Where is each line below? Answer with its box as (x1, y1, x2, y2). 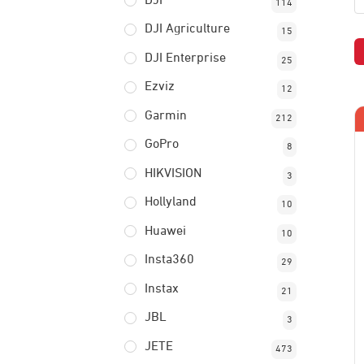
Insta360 (144, 253, 194, 266)
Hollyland (144, 196, 197, 209)
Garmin (144, 109, 187, 123)
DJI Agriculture (144, 23, 230, 36)
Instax (144, 282, 179, 296)
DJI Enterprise (144, 51, 226, 65)
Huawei (144, 224, 186, 238)
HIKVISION (144, 167, 201, 180)
